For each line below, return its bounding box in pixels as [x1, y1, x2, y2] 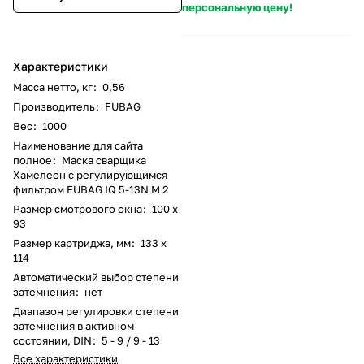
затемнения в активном [13, 318, 134, 332]
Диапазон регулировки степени [13, 304, 179, 318]
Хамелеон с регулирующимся [13, 167, 167, 181]
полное [13, 153, 52, 167]
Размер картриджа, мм [13, 236, 131, 249]
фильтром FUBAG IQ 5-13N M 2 [13, 182, 169, 196]
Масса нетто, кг [13, 80, 93, 93]
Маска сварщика [62, 153, 146, 167]
